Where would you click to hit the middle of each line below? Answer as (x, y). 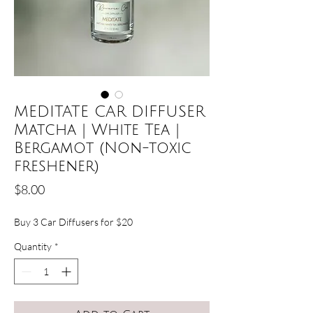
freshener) (57, 166)
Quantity (33, 246)
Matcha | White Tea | (97, 130)
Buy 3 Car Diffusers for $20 (73, 221)
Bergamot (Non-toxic (103, 148)
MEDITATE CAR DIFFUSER (109, 111)
